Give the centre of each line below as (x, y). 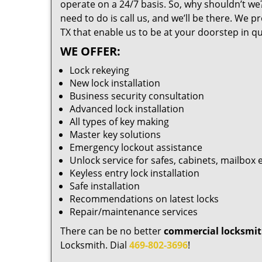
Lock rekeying (99, 70)
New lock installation (115, 83)
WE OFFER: (90, 51)
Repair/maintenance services (134, 212)
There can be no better (112, 231)
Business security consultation (137, 96)
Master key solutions (115, 135)
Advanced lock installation (127, 109)
